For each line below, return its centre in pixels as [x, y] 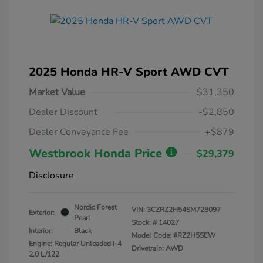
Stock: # [144, 222]
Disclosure [51, 175]
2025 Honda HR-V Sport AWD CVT [129, 72]
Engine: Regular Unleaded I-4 [75, 243]
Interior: [41, 230]
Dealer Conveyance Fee [79, 132]
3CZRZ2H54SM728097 [184, 209]
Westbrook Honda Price [97, 153]
